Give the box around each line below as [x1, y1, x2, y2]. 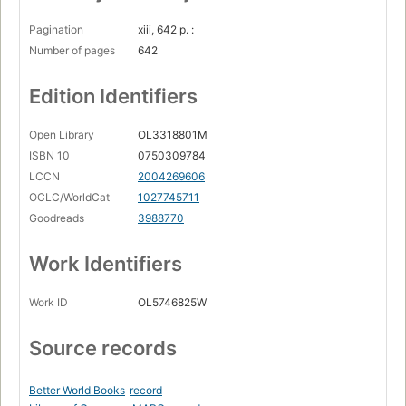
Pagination [29, 23, 83, 37]
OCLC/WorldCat [29, 190, 110, 205]
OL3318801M [138, 128, 208, 142]
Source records [29, 336, 177, 361]
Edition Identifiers [29, 84, 198, 109]
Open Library [29, 128, 94, 142]
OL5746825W [138, 295, 207, 310]
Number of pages [29, 43, 115, 58]
